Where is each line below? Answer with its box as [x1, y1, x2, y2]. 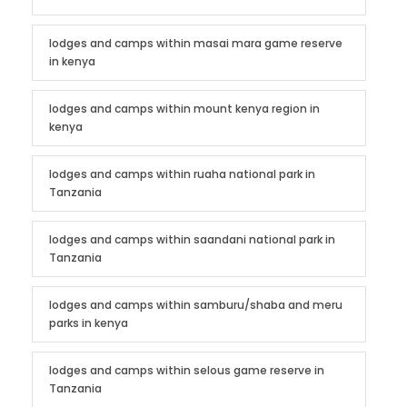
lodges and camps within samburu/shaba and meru [49, 296, 342, 313]
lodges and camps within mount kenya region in [49, 100, 320, 116]
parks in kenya [49, 314, 128, 331]
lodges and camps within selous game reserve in [49, 362, 324, 378]
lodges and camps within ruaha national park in [49, 165, 315, 182]
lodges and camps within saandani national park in [49, 231, 335, 247]
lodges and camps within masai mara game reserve [49, 35, 342, 51]
